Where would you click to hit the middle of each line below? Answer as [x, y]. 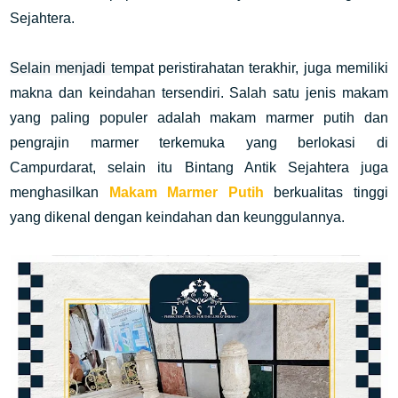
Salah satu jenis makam [309, 93]
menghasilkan [60, 192]
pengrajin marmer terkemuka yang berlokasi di [199, 143]
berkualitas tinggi [331, 192]
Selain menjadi [60, 68]
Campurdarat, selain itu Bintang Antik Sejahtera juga [199, 167]
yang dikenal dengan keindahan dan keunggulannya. [178, 217]
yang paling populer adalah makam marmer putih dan [199, 118]
